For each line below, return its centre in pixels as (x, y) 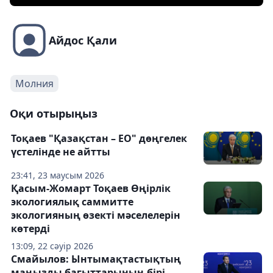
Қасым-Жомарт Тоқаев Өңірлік (91, 189)
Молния (34, 84)
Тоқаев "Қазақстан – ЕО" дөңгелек (99, 139)
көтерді (30, 229)
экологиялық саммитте (72, 202)
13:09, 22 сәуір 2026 (52, 246)
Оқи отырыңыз (54, 114)
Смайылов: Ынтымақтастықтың (96, 259)
